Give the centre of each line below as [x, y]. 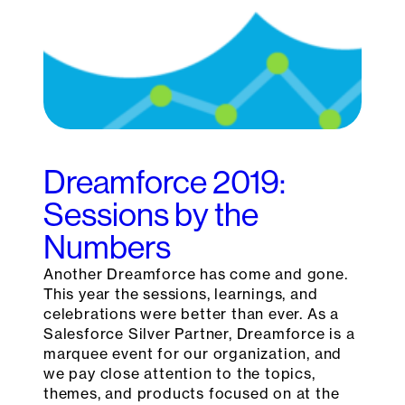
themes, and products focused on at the [192, 394]
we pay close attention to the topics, [179, 374]
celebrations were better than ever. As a [191, 314]
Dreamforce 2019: [165, 183]
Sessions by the [151, 215]
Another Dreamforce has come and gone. [196, 274]
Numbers [107, 248]
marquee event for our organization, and [193, 354]
